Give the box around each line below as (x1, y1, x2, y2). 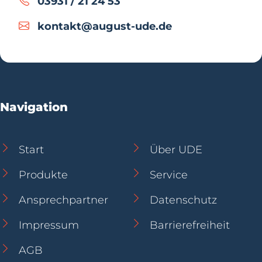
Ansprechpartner (19, 193, 108, 206)
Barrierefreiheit (150, 218, 230, 232)
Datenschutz (150, 193, 217, 206)
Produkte (19, 168, 68, 181)
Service (150, 168, 188, 181)
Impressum (19, 218, 79, 232)
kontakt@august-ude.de (37, 19, 172, 33)
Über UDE (150, 143, 202, 156)
